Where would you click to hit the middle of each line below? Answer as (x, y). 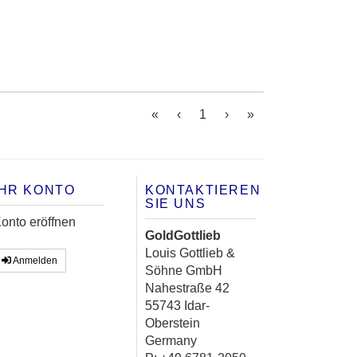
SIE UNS (176, 204)
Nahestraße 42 (187, 288)
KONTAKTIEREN (203, 190)
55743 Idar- (177, 306)
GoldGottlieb (183, 236)
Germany (171, 341)
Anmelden (34, 261)
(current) (229, 114)
